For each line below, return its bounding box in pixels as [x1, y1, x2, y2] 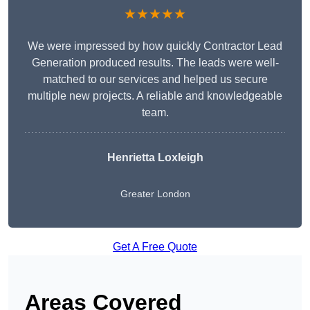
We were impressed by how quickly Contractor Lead [28, 40, 282, 53]
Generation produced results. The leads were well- [31, 57, 279, 69]
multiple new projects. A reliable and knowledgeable [28, 90, 282, 102]
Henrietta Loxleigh [107, 152, 203, 164]
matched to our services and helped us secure [42, 73, 268, 86]
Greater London [120, 188, 190, 200]
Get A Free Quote [113, 241, 197, 253]
